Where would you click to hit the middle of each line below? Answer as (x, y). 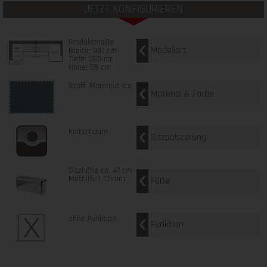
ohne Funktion (92, 218)
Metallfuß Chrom (97, 178)
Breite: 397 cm (92, 50)
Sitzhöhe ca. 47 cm (100, 170)
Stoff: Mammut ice (100, 86)
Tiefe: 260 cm (91, 59)
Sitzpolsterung (178, 137)
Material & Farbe (182, 94)
